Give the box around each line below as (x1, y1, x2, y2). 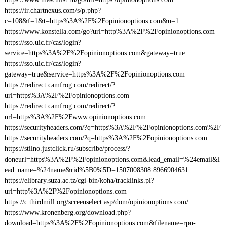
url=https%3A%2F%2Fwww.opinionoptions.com (4, 113, 146, 121)
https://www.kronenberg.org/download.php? (4, 209, 131, 216)
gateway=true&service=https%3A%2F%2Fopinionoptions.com (4, 70, 185, 78)
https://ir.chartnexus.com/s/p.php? (4, 7, 101, 14)
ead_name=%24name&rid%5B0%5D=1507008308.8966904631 (4, 166, 188, 174)
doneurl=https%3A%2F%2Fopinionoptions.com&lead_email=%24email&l (4, 156, 220, 163)
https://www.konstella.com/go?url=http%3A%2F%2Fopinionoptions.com (4, 28, 215, 35)
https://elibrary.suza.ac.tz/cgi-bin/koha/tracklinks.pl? (4, 177, 154, 184)
